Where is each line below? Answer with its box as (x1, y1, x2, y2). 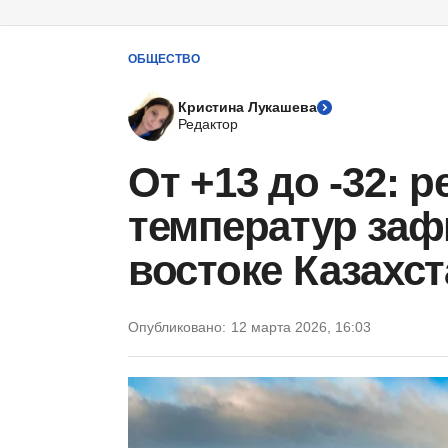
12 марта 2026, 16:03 (231, 319, 371, 335)
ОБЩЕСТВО (128, 51, 200, 66)
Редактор (178, 116, 238, 132)
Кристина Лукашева (178, 99, 317, 115)
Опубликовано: (128, 319, 226, 335)
